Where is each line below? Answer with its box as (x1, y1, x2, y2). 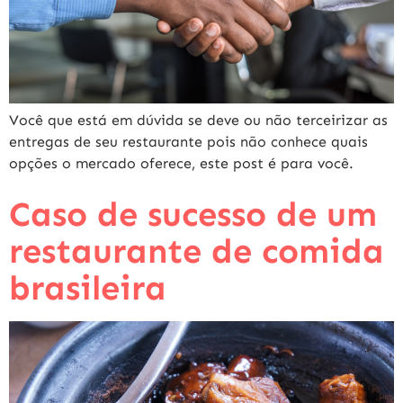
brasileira (9, 267, 166, 309)
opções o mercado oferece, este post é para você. (9, 155, 354, 173)
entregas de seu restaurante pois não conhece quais (9, 133, 368, 151)
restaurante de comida (9, 230, 384, 273)
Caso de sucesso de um (9, 193, 377, 236)
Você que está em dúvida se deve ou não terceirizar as (9, 112, 388, 130)
